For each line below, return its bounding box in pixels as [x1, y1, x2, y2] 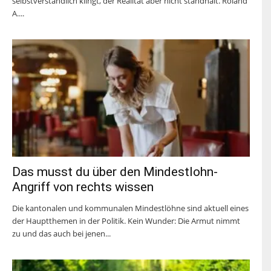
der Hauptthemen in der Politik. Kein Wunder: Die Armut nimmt [12, 215, 240, 226]
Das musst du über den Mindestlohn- [12, 164, 218, 179]
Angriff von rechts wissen [12, 179, 154, 194]
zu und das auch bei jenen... [12, 227, 111, 239]
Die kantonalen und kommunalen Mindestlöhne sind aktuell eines [12, 202, 249, 214]
